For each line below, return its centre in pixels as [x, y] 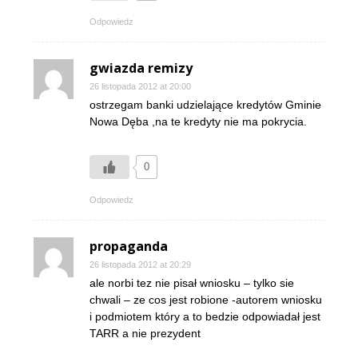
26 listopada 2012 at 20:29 [140, 265]
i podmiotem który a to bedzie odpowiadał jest [205, 316]
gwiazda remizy [141, 68]
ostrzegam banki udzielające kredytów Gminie [205, 105]
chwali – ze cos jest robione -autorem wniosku [206, 300]
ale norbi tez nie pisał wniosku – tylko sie [192, 283]
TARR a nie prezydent [145, 333]
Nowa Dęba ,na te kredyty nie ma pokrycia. [198, 121]
